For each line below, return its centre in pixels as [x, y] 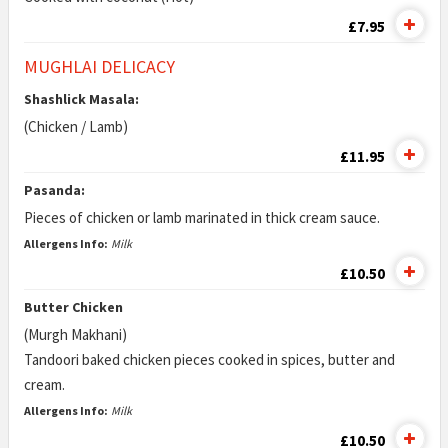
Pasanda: [54, 190]
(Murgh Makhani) [75, 334]
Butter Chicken [73, 307]
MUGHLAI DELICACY [99, 66]
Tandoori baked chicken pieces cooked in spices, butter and [209, 359]
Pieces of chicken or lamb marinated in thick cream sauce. [201, 217]
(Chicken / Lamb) [75, 126]
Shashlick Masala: [81, 99]
